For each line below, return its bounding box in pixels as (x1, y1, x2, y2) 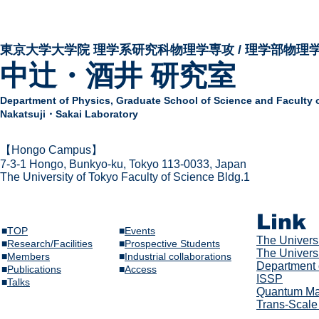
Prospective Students (125, 238, 220, 250)
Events (125, 225, 155, 237)
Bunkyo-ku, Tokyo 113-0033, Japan (66, 158, 246, 171)
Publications (7, 263, 61, 276)
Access (125, 263, 157, 276)
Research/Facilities (7, 238, 93, 250)
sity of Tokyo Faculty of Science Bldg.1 (56, 171, 250, 184)
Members (7, 251, 50, 263)
